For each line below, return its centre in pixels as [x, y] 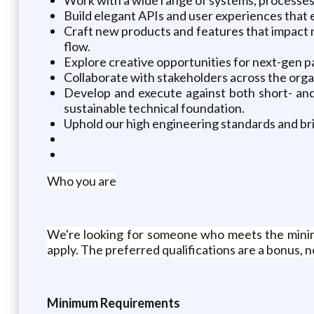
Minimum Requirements [113, 302]
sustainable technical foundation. [154, 108]
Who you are [81, 180]
